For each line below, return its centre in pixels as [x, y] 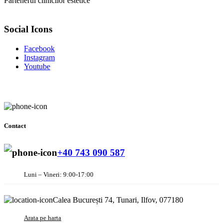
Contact [15, 126]
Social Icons [28, 29]
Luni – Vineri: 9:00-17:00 [59, 175]
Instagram [39, 57]
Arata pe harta [43, 218]
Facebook [39, 48]
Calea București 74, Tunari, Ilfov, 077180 [118, 200]
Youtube [37, 66]
